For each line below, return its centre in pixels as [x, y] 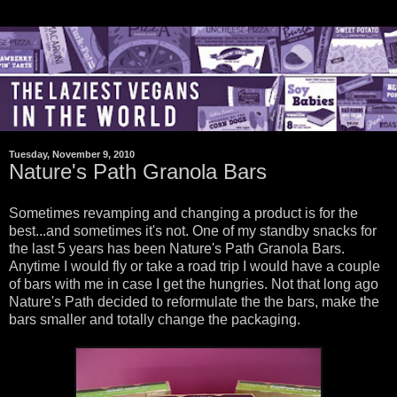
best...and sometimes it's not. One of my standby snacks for [193, 231]
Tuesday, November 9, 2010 [72, 154]
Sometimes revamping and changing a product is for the [183, 214]
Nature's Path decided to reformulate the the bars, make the [194, 302]
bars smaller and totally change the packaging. [155, 320]
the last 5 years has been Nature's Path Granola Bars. [177, 249]
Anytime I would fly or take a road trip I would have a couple [195, 267]
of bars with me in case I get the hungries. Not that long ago [194, 284]
